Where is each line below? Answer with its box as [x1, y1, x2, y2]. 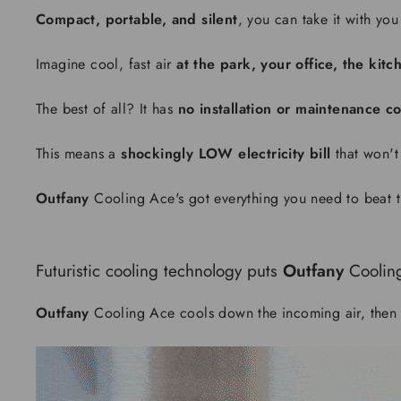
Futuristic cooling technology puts [36, 259, 277, 283]
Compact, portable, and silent [36, 9, 238, 30]
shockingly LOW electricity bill [121, 143, 331, 164]
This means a [36, 143, 116, 164]
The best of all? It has [36, 98, 174, 119]
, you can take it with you [237, 9, 399, 30]
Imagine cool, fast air [36, 54, 172, 74]
